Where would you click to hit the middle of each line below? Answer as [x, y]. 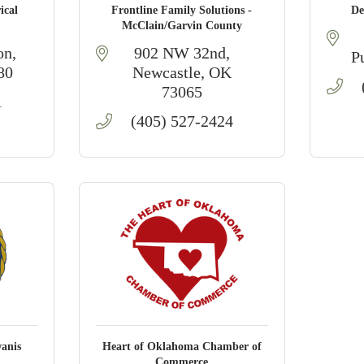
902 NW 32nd [180, 53]
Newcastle [166, 72]
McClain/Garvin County [182, 26]
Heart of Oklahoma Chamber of [182, 347]
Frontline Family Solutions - [182, 10]
